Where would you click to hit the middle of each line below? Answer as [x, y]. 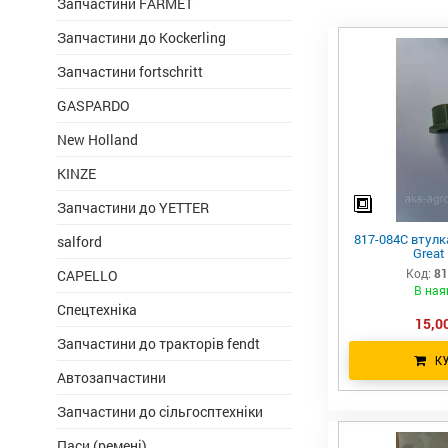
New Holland [97, 139]
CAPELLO [87, 275]
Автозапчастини [111, 377]
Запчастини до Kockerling [141, 37]
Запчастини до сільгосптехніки [160, 411]
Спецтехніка [97, 309]
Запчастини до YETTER [133, 207]
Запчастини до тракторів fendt [158, 343]
